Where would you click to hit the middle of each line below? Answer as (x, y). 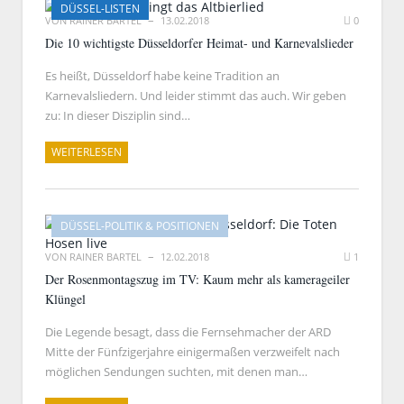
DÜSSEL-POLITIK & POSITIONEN (140, 226)
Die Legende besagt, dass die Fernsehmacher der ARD (188, 332)
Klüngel (65, 299)
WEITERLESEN (87, 152)
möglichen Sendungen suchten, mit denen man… (176, 372)
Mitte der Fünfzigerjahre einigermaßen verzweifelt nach (193, 352)
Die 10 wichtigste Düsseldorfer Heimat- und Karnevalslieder (199, 43)
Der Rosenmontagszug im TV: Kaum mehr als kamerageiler (197, 279)
